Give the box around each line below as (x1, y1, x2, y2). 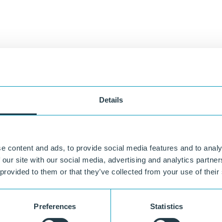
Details (99, 95, 123, 104)
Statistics (150, 202, 183, 211)
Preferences (34, 202, 76, 211)
